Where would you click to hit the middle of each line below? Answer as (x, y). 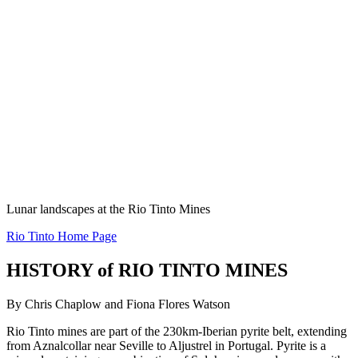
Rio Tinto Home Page (62, 237)
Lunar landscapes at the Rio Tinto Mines (111, 209)
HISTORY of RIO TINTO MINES (147, 270)
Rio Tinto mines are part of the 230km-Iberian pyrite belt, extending (177, 332)
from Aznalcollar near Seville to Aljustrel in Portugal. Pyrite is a (166, 346)
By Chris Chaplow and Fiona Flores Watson (118, 304)
